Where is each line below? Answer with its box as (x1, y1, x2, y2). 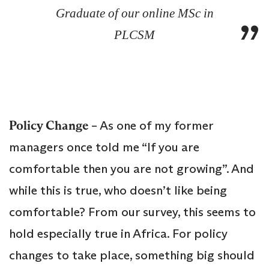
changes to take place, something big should (9, 247, 255, 264)
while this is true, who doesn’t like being (9, 183, 227, 199)
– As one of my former (88, 118, 213, 134)
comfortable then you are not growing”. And (9, 161, 254, 177)
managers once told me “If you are (9, 139, 199, 156)
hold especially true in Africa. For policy (9, 226, 228, 242)
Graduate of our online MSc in (55, 6, 214, 21)
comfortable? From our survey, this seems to (9, 204, 256, 220)
